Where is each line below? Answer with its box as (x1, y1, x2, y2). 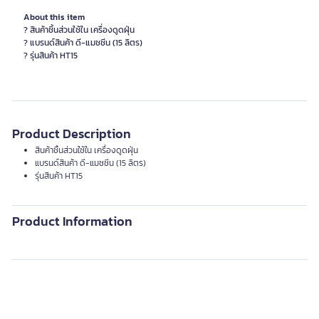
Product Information (12, 211, 132, 231)
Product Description (12, 124, 131, 143)
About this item (23, 11, 85, 23)
